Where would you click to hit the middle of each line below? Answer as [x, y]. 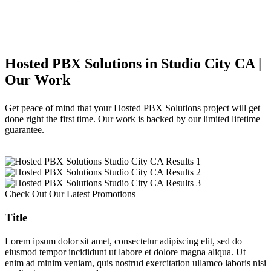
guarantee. [24, 130]
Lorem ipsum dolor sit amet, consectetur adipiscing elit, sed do [123, 241]
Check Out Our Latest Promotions [70, 194]
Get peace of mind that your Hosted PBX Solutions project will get [132, 108]
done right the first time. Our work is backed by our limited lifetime [132, 119]
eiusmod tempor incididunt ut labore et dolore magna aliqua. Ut [125, 252]
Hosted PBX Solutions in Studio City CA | [133, 64]
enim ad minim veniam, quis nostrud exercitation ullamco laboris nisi [135, 263]
